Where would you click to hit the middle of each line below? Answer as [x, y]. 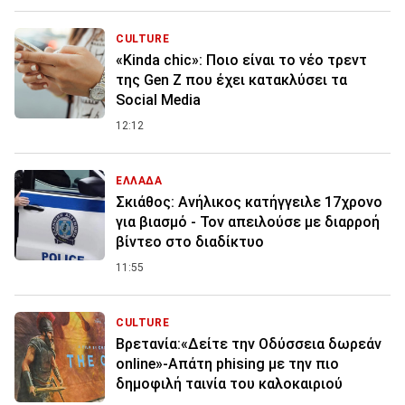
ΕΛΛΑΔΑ [139, 180]
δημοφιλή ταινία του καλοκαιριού [229, 383]
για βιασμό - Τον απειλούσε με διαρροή [248, 221]
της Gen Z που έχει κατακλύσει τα [231, 80]
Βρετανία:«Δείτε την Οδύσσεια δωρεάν [249, 344]
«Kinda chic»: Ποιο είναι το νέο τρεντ [241, 60]
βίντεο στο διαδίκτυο [190, 241]
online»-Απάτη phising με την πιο [227, 363]
